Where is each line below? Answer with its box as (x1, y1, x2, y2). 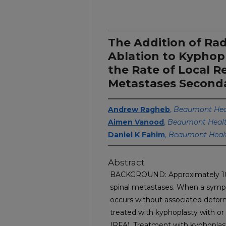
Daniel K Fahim (108, 130, 165, 139)
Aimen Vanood (108, 118, 164, 127)
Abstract (108, 157, 145, 167)
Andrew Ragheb (108, 105, 170, 114)
